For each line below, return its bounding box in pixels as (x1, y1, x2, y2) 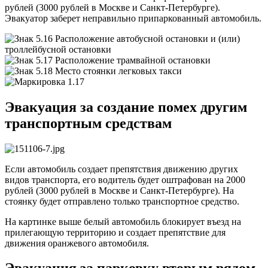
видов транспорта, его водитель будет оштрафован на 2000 (5, 174, 245, 185)
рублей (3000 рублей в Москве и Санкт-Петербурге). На (5, 185, 234, 196)
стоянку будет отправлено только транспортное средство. (5, 196, 239, 206)
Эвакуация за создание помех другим (5, 99, 247, 115)
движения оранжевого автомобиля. (5, 237, 149, 248)
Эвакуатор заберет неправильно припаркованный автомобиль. (5, 13, 261, 23)
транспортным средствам (5, 115, 172, 131)
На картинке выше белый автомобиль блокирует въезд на (5, 216, 241, 227)
